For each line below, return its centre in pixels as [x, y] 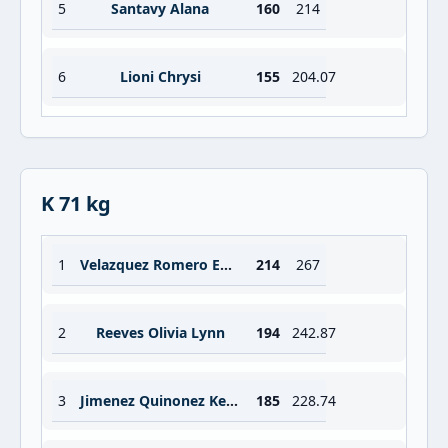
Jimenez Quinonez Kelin [232, 400]
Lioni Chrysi [160, 76]
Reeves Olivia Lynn [160, 332]
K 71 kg [76, 203]
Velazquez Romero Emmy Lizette [226, 264]
